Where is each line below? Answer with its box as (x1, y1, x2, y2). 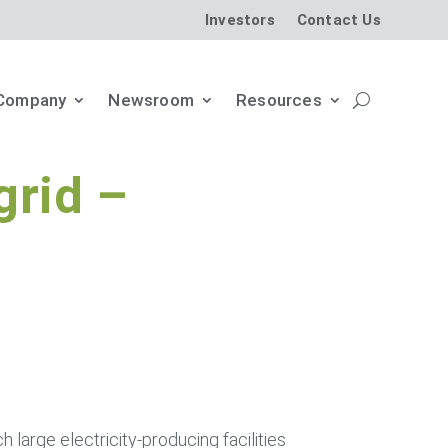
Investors (205, 10, 275, 29)
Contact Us (296, 10, 381, 29)
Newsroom (108, 89, 194, 110)
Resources (236, 89, 322, 110)
